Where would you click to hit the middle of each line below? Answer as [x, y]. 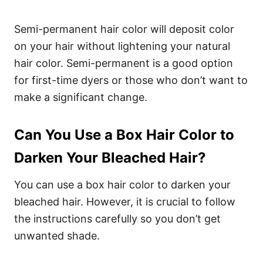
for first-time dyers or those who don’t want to [131, 80]
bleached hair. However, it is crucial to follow [125, 202]
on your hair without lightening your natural [122, 46]
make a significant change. [81, 97]
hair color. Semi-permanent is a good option [124, 63]
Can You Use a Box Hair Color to [124, 135]
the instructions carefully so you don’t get [117, 219]
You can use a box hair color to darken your [122, 185]
